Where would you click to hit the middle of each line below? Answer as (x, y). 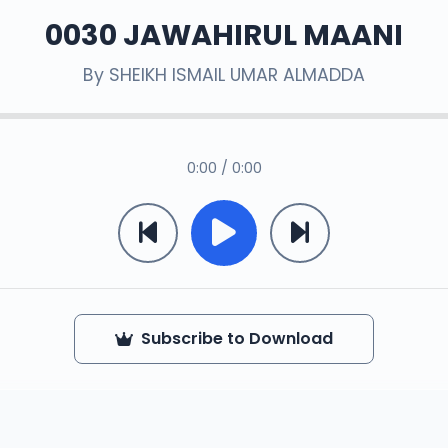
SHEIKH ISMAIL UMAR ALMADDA (237, 75)
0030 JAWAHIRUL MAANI (224, 35)
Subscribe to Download (237, 338)
